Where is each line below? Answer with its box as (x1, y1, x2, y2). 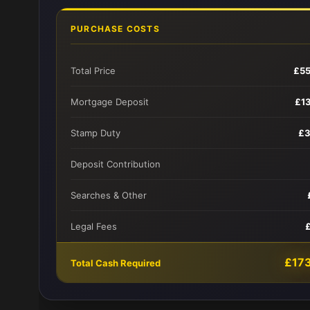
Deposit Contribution (71, 158, 161, 170)
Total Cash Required (71, 257, 161, 268)
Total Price (71, 65, 116, 76)
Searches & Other (71, 190, 147, 201)
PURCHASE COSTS (71, 24, 160, 34)
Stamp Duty (71, 127, 120, 138)
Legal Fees (71, 221, 117, 232)
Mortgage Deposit (71, 96, 149, 107)
